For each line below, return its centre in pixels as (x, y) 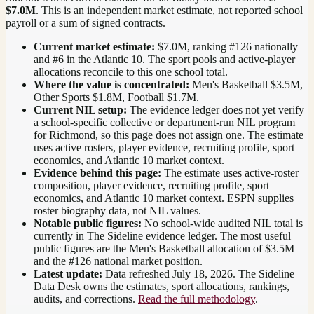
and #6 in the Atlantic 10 (88, 59)
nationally (275, 46)
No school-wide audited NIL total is (224, 223)
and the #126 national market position (117, 261)
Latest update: (68, 273)
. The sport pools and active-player (219, 59)
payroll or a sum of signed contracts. (86, 22)
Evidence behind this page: (97, 172)
